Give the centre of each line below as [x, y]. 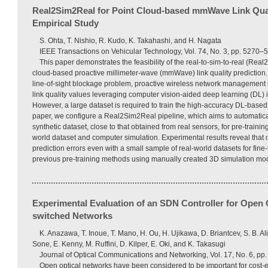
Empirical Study [66, 23]
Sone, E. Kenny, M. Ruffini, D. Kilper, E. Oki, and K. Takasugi [129, 244]
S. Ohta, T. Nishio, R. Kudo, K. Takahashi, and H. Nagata [130, 40]
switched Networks [72, 215]
